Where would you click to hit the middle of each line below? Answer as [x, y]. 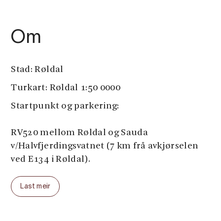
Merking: [30, 178]
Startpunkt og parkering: [65, 106]
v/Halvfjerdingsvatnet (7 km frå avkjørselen [105, 146]
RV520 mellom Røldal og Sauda [80, 133]
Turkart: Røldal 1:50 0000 [66, 88]
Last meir [36, 187]
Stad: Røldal [37, 70]
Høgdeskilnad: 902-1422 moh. [75, 214]
